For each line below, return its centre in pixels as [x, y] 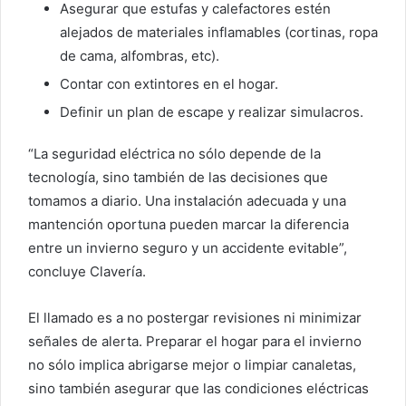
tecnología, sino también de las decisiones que [178, 178]
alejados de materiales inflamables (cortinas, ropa [219, 33]
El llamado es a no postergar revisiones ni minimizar [195, 318]
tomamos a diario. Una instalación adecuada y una [187, 201]
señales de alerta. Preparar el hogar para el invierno [195, 342]
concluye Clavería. [87, 272]
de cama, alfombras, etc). [140, 56]
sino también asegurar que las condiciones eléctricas [198, 389]
